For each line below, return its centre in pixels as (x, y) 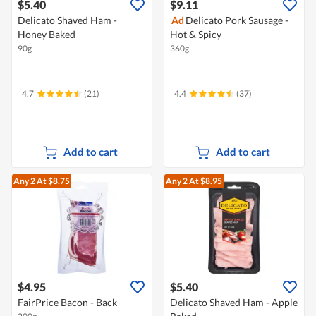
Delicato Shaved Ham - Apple (234, 303)
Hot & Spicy (196, 35)
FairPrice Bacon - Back (67, 303)
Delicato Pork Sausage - (237, 20)
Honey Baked (47, 35)
